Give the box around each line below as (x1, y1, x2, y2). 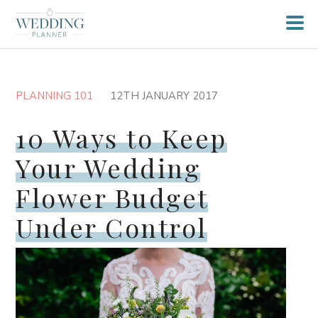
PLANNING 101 (16, 89, 94, 103)
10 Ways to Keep (16, 121, 227, 155)
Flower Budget (16, 180, 208, 214)
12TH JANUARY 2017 (110, 89, 219, 103)
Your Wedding (16, 150, 201, 185)
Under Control (16, 210, 207, 244)
